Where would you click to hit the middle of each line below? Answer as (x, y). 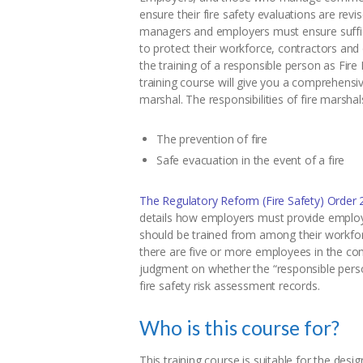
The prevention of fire (212, 139)
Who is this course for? (239, 328)
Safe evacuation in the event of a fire (251, 160)
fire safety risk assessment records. (230, 286)
